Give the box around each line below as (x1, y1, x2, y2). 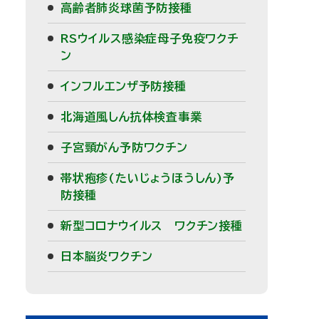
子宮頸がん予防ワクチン (61, 141, 188, 153)
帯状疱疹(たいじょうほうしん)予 (61, 172, 235, 184)
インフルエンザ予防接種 (61, 80, 187, 92)
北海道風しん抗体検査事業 (61, 110, 202, 122)
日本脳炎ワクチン (61, 250, 153, 262)
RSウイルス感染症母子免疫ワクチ (61, 32, 239, 44)
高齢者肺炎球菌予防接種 (61, 1, 192, 14)
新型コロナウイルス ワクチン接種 (61, 219, 243, 231)
